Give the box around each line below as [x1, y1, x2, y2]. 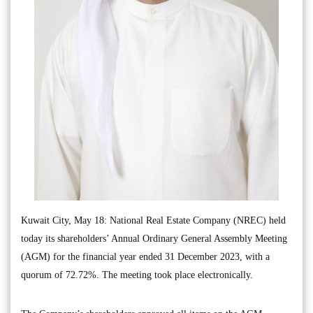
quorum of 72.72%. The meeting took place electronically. [21, 270, 253, 281]
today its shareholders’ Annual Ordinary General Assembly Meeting [21, 233, 287, 245]
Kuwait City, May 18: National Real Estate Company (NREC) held [21, 215, 286, 226]
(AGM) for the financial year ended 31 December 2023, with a [21, 252, 270, 263]
